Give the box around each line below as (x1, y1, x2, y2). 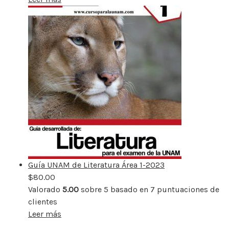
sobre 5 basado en (79, 184, 150, 194)
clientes (28, 196, 57, 207)
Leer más (28, 209, 61, 219)
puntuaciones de (155, 184, 219, 194)
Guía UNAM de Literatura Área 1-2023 (28, 159, 165, 170)
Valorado (28, 184, 62, 194)
